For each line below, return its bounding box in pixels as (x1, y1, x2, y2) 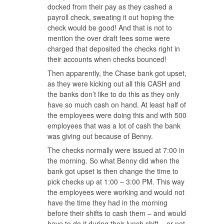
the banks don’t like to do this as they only (47, 88, 179, 99)
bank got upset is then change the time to (47, 165, 178, 176)
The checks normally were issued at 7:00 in (47, 144, 184, 155)
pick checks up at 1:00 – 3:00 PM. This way (47, 176, 184, 186)
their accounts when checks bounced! (47, 53, 166, 64)
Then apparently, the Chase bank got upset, (47, 67, 186, 78)
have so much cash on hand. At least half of (47, 99, 186, 109)
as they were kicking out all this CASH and (47, 78, 180, 88)
